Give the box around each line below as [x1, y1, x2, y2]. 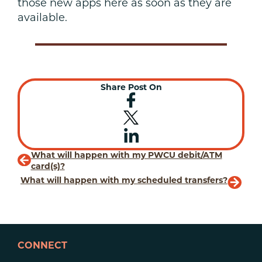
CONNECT [18, 242, 67, 251]
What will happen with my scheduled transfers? [20, 176, 227, 185]
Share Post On [100, 84, 162, 93]
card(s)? [30, 163, 65, 172]
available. [18, 13, 67, 25]
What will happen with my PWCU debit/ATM [30, 151, 222, 161]
